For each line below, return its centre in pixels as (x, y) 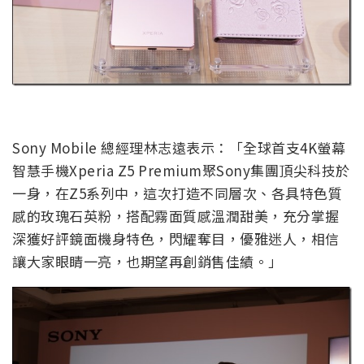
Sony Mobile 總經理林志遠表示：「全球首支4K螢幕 (179, 148)
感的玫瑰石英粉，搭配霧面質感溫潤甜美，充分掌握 (176, 216)
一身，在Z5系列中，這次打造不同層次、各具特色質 (177, 193)
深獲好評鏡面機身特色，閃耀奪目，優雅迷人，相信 (176, 239)
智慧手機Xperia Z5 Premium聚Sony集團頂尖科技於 (181, 171)
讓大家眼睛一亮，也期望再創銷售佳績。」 (147, 262)
